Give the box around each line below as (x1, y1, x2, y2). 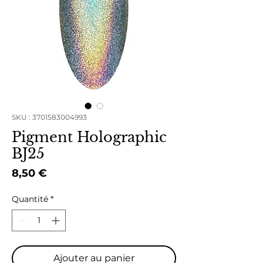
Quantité (12, 193, 48, 204)
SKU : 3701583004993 (12, 112, 87, 122)
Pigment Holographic (12, 128, 167, 146)
